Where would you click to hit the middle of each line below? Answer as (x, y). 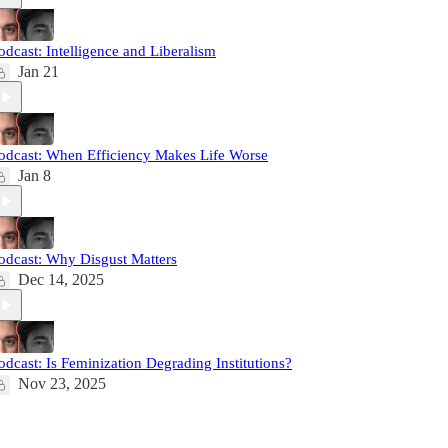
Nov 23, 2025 (62, 383)
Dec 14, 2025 (61, 279)
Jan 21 (38, 71)
